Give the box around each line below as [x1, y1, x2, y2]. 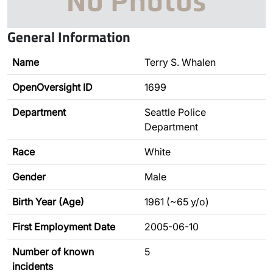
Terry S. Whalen [144, 56, 216, 68]
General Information [7, 26, 130, 48]
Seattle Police [144, 106, 206, 118]
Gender [12, 171, 46, 183]
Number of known [12, 246, 94, 258]
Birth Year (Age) [12, 196, 84, 208]
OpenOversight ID [12, 81, 93, 93]
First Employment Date [12, 221, 115, 233]
